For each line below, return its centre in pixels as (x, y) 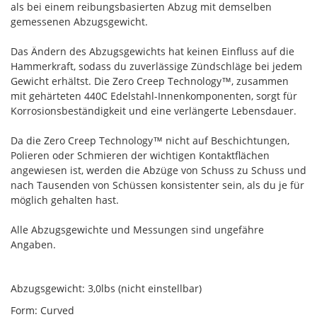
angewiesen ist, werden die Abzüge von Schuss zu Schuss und (158, 170)
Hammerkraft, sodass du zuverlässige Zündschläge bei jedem (156, 66)
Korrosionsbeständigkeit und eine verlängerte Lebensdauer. (154, 111)
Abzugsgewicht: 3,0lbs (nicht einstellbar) (106, 288)
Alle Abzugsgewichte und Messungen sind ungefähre (137, 230)
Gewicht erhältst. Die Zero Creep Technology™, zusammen (150, 81)
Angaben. (33, 244)
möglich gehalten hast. (65, 200)
